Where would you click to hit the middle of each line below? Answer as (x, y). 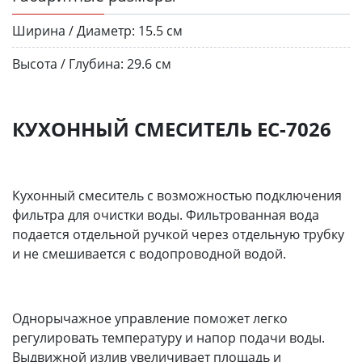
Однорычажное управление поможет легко (150, 318)
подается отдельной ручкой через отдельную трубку (178, 234)
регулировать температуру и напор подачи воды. (168, 337)
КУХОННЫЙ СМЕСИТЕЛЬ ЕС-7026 (172, 128)
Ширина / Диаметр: (74, 30)
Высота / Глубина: (68, 63)
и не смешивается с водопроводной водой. (149, 253)
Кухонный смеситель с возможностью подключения (177, 195)
